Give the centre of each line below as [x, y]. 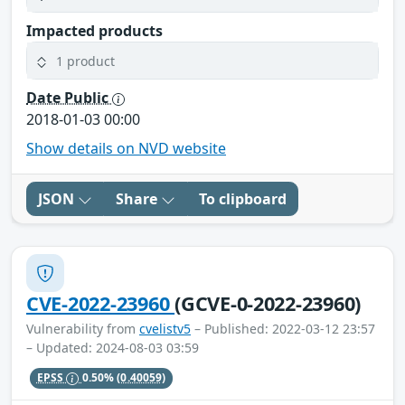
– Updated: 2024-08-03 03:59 [113, 348]
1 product [85, 61]
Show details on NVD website [126, 149]
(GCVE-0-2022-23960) [268, 304]
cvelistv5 [165, 329]
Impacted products [94, 31]
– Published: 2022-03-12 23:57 [283, 329]
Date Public [69, 98]
